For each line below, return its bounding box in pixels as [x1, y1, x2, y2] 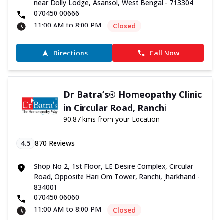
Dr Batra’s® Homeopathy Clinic [63, 88, 202, 101]
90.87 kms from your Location [63, 114, 160, 124]
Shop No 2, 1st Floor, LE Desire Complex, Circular [34, 162, 193, 171]
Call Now [149, 48, 179, 58]
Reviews [47, 138, 75, 148]
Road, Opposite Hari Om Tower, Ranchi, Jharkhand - [34, 172, 200, 182]
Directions [53, 48, 88, 58]
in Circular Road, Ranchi [63, 102, 166, 114]
